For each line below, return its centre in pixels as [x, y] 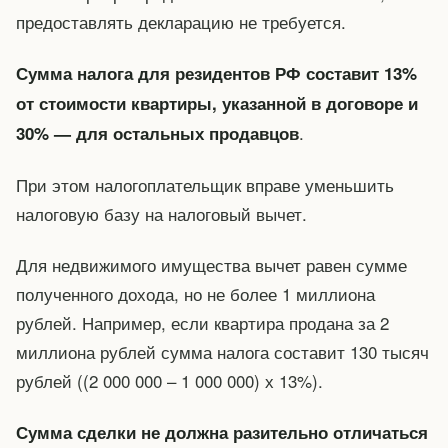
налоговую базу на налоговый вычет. [161, 213]
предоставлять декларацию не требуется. [181, 21]
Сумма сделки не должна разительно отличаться [222, 431]
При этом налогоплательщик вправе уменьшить [205, 184]
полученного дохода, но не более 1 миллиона [195, 293]
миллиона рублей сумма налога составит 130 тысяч [222, 351]
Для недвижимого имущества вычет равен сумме [211, 264]
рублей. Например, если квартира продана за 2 [202, 322]
